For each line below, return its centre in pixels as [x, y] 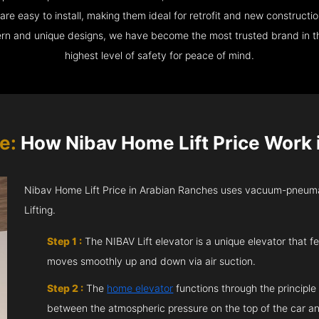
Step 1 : [65, 241]
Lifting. [40, 210]
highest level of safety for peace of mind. [159, 55]
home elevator [140, 288]
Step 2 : [66, 288]
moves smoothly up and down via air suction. [152, 261]
